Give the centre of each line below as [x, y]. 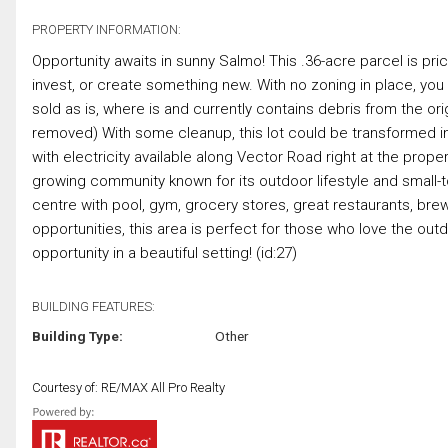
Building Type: [77, 335]
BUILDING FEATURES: [93, 306]
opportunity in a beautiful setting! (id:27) [164, 252]
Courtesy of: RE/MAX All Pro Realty [128, 387]
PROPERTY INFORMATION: [106, 29]
